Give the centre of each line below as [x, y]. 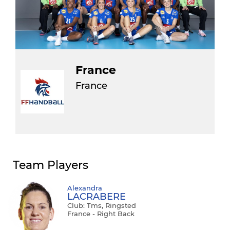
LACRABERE [97, 197]
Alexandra [85, 188]
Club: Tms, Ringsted [102, 206]
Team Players [51, 165]
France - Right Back [101, 214]
